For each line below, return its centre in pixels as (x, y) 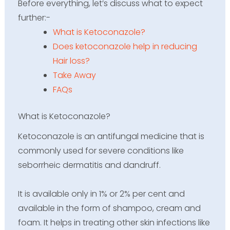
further (31, 17)
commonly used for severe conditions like (101, 150)
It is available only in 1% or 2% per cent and (101, 194)
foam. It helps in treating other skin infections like (114, 222)
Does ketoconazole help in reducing (125, 46)
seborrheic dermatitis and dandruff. (89, 165)
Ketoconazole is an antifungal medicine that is (111, 136)
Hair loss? (71, 61)
